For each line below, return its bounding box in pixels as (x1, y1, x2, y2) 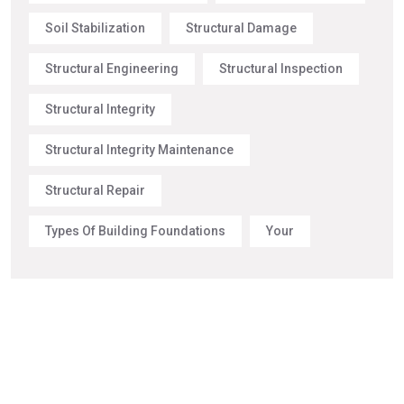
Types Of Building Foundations (45, 224, 225, 239)
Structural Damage (186, 21, 297, 36)
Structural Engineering (45, 61, 179, 77)
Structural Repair (45, 183, 145, 198)
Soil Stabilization (45, 21, 145, 36)
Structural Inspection (219, 61, 343, 77)
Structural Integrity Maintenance (45, 142, 234, 158)
